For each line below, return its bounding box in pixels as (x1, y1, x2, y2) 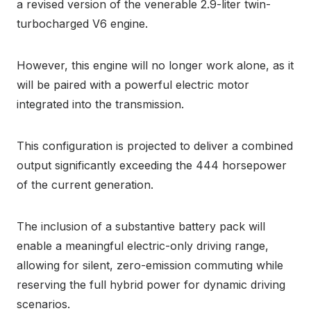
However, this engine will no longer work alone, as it (17, 58, 294, 72)
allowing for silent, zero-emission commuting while (17, 258, 283, 272)
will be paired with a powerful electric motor (17, 77, 249, 92)
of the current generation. (17, 177, 153, 192)
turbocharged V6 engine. (17, 16, 148, 31)
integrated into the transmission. (17, 96, 184, 111)
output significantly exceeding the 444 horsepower (17, 158, 287, 172)
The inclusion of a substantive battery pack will (17, 219, 265, 233)
